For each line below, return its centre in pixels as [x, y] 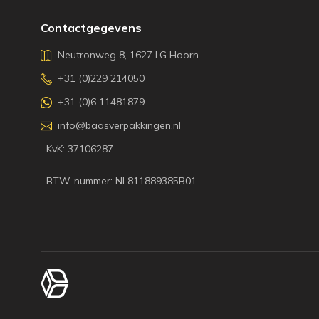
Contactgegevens [91, 28]
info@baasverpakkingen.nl [119, 125]
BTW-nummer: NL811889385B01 [121, 181]
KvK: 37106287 [80, 149]
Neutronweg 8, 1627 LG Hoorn [128, 55]
